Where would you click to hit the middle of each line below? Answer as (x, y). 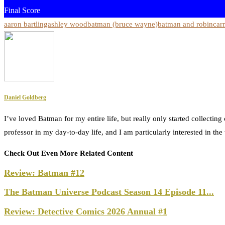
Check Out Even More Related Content (69, 153)
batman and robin (185, 24)
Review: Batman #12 (44, 173)
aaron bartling (26, 24)
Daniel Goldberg (25, 97)
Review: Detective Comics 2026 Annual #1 (86, 211)
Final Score (22, 11)
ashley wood (68, 24)
